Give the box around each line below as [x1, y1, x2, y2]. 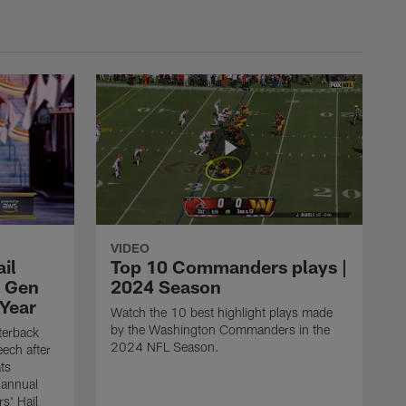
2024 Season [111, 275, 221, 297]
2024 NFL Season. [111, 338, 219, 354]
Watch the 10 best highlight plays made [111, 304, 333, 320]
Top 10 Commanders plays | [111, 255, 347, 277]
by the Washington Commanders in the [111, 321, 330, 337]
